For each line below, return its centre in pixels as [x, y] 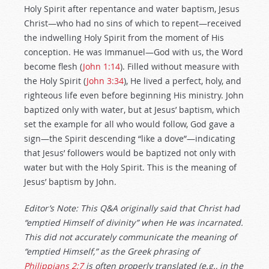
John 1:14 [101, 66]
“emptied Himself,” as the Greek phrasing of [112, 251]
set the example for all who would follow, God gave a [129, 124]
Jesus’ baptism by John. [70, 182]
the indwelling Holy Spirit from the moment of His [124, 38]
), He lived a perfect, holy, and [183, 81]
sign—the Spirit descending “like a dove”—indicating [130, 138]
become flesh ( [53, 66]
